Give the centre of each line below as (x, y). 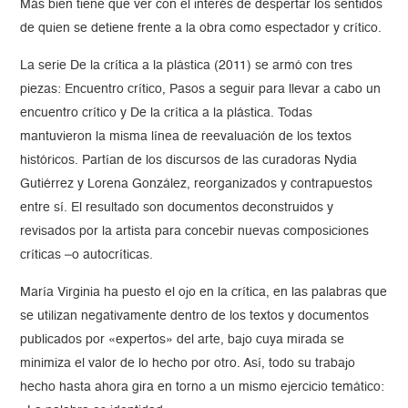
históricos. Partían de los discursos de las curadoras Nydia (189, 161)
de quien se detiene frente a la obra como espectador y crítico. (203, 29)
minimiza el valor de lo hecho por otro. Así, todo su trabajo (188, 364)
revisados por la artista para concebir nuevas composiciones (195, 232)
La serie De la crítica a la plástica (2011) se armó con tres (187, 66)
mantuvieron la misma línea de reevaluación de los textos (186, 137)
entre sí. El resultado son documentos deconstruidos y (177, 208)
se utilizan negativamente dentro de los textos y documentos (195, 316)
